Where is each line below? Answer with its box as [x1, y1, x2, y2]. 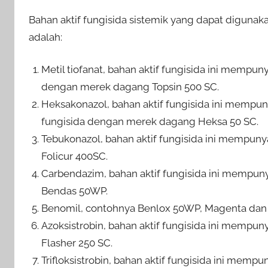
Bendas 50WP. [41, 185, 108, 197]
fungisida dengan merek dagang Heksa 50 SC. [41, 115, 259, 128]
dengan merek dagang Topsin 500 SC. [41, 81, 220, 93]
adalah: [29, 31, 62, 43]
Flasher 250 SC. [41, 237, 113, 249]
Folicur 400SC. [41, 150, 108, 163]
